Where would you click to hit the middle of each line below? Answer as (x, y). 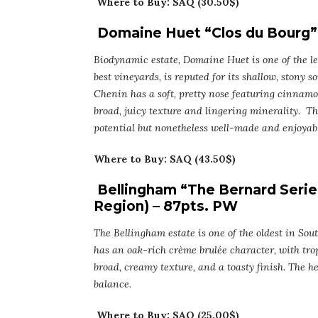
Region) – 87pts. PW (166, 207)
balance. (113, 284)
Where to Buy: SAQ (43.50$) (165, 159)
